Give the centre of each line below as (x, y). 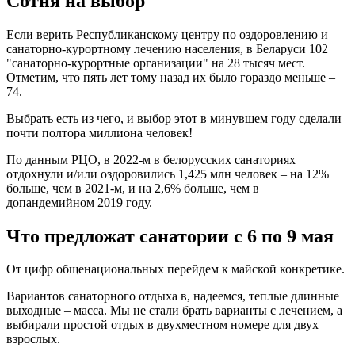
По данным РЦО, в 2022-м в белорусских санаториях (151, 159)
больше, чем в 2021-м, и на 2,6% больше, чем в (133, 188)
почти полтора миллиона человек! (99, 132)
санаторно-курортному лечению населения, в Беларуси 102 (167, 48)
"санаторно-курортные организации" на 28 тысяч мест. (156, 63)
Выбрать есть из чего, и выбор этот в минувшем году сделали (174, 118)
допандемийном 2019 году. (79, 202)
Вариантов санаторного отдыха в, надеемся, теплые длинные (173, 296)
